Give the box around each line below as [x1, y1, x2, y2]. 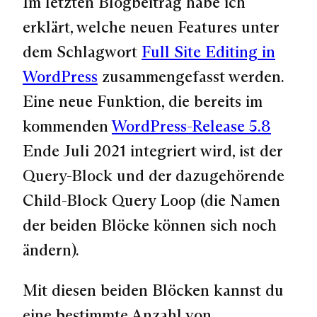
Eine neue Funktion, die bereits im [23, 91, 263, 111]
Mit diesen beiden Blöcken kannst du [23, 280, 284, 301]
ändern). [23, 239, 79, 260]
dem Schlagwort [23, 41, 142, 62]
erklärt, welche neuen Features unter [23, 16, 279, 37]
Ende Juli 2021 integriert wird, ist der [23, 140, 282, 161]
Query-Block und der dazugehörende [23, 165, 284, 185]
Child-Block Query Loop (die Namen [23, 190, 280, 210]
